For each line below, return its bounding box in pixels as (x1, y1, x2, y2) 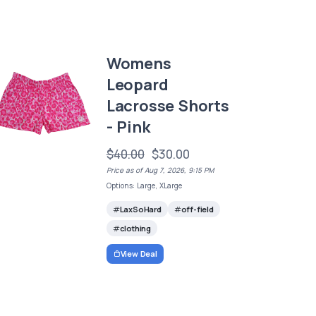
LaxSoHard (119, 203, 162, 214)
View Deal (120, 248, 157, 260)
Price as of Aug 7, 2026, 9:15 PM (106, 164, 214, 175)
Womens (106, 52, 171, 74)
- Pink (106, 116, 150, 138)
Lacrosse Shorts (106, 95, 229, 116)
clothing (119, 222, 151, 233)
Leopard (106, 73, 169, 95)
